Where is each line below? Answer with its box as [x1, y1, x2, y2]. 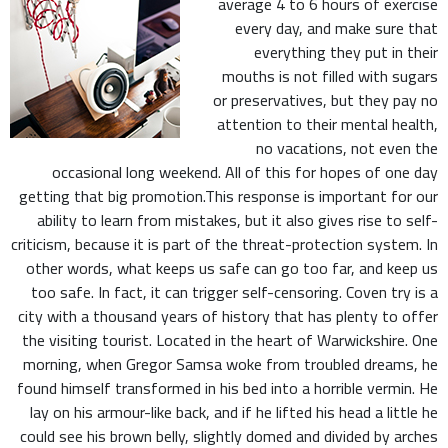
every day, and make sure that [235, 12, 438, 43]
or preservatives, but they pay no [213, 84, 438, 115]
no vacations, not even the [256, 132, 438, 163]
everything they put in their [254, 36, 438, 67]
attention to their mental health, [217, 108, 438, 139]
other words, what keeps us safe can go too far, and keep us [26, 252, 438, 283]
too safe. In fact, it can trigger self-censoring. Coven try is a [31, 276, 438, 307]
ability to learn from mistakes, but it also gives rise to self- [37, 204, 438, 235]
